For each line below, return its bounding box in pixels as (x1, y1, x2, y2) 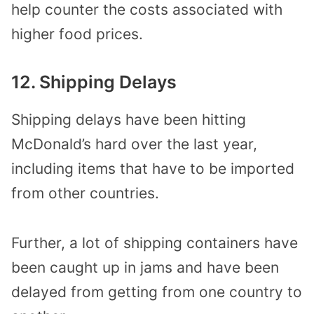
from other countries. (11, 184, 159, 203)
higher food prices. (11, 25, 143, 43)
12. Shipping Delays (11, 71, 177, 93)
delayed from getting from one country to (11, 282, 302, 301)
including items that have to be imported (11, 160, 294, 178)
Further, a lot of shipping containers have (11, 233, 298, 252)
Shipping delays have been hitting (11, 111, 246, 129)
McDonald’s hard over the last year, (11, 135, 257, 153)
